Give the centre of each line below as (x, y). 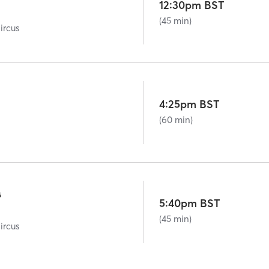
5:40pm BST (190, 204)
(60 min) (176, 120)
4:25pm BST (190, 104)
